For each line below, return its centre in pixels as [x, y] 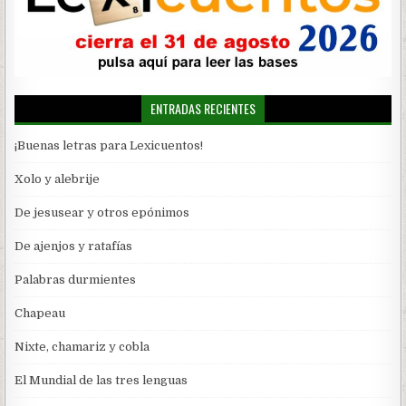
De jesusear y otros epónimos [102, 213]
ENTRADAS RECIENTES [203, 108]
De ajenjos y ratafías [74, 246]
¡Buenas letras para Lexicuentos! [109, 145]
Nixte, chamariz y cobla [82, 347]
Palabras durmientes [76, 280]
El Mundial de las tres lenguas [101, 380]
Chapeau [40, 313]
